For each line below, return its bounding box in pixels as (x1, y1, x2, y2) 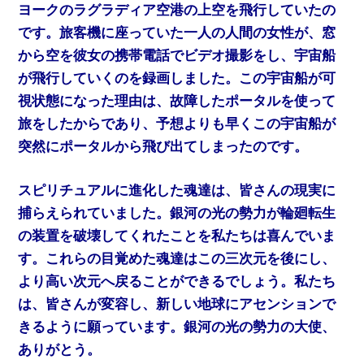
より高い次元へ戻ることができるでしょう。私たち (18, 273, 336, 289)
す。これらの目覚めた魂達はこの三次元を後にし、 (18, 250, 336, 266)
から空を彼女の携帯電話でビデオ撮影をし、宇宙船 (18, 48, 336, 64)
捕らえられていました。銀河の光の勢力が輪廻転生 (18, 205, 336, 221)
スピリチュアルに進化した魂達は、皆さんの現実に (18, 182, 336, 198)
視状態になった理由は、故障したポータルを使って (18, 93, 336, 110)
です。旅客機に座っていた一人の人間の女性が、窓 (18, 25, 336, 41)
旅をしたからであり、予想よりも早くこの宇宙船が (18, 116, 336, 132)
